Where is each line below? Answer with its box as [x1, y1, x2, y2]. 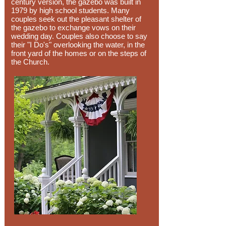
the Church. [11, 58, 49, 66]
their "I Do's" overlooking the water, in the [11, 40, 145, 49]
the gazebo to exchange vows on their [11, 23, 136, 32]
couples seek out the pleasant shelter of [11, 15, 141, 23]
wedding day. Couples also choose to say [11, 32, 147, 40]
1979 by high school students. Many [11, 6, 130, 15]
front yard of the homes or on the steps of [11, 49, 146, 58]
